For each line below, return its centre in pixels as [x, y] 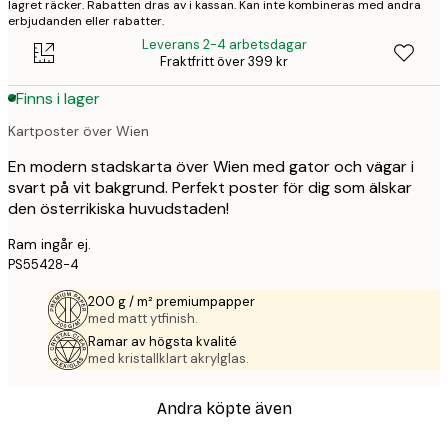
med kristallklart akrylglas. [168, 358]
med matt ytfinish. [143, 318]
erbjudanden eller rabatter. [86, 21]
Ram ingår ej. [49, 243]
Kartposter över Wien [78, 130]
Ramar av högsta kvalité [162, 341]
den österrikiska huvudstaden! [118, 208]
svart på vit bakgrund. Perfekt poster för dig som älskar [210, 187]
